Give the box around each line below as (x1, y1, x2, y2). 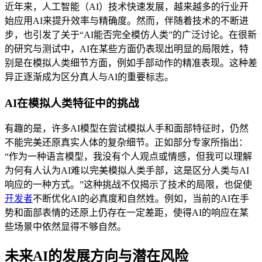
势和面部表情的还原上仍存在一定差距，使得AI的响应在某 (5, 208, 249, 218)
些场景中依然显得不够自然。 (5, 222, 126, 232)
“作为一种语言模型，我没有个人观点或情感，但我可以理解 (5, 151, 252, 162)
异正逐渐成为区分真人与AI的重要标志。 (5, 71, 174, 82)
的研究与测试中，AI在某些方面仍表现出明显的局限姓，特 (5, 43, 249, 54)
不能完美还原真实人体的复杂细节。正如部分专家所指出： (5, 137, 248, 148)
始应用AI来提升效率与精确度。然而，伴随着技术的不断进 (5, 15, 249, 26)
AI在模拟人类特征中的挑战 (5, 96, 139, 109)
